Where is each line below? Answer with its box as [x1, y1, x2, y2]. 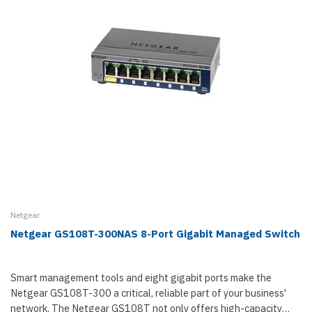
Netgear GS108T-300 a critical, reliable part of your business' [10, 286, 286, 299]
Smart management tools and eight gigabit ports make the [10, 271, 272, 284]
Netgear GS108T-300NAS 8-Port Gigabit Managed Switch [10, 227, 300, 240]
